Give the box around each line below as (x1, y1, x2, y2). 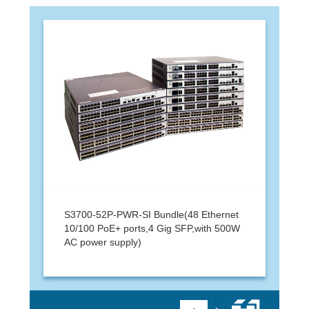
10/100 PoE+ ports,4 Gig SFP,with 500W (63, 222, 240, 234)
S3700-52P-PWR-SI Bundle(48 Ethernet (63, 208, 239, 220)
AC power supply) (63, 236, 141, 248)
